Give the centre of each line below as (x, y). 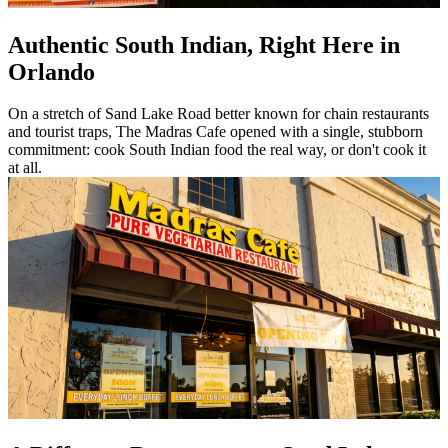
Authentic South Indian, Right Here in (204, 44)
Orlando (51, 71)
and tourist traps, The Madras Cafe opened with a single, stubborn (215, 132)
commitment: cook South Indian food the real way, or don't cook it (217, 150)
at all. (25, 168)
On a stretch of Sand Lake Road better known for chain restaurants (218, 114)
